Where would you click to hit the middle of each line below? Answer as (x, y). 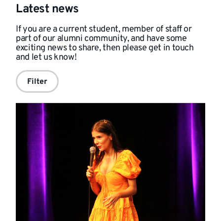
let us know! (54, 57)
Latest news (47, 9)
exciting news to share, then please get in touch (105, 48)
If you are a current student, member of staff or (104, 29)
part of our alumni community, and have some (101, 39)
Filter (37, 82)
